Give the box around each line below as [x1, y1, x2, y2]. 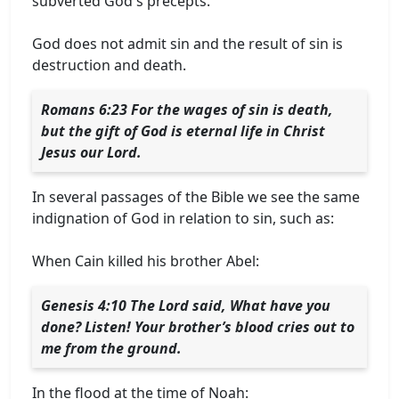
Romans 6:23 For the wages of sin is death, [41, 99, 333, 119]
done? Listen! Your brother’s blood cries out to [41, 316, 354, 337]
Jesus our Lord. [41, 142, 142, 162]
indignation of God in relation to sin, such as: [32, 208, 334, 228]
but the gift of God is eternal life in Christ [41, 120, 325, 141]
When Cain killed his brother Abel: [32, 250, 259, 271]
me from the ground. [41, 338, 182, 358]
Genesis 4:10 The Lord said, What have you [41, 295, 330, 315]
